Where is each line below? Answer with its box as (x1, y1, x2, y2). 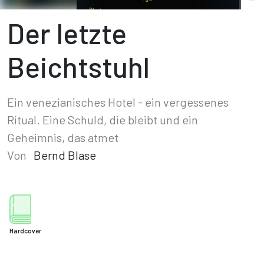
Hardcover (9, 227, 41, 235)
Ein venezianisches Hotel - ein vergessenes (7, 95, 229, 109)
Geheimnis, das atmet (7, 130, 118, 144)
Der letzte (7, 16, 127, 50)
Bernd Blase (34, 148, 96, 162)
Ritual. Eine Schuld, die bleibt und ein (7, 113, 198, 127)
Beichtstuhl (7, 49, 150, 84)
